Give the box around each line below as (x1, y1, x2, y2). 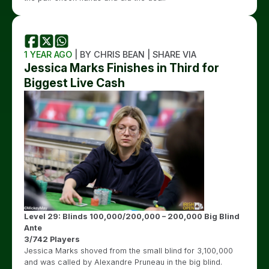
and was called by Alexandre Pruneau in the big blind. (24, 258, 222, 267)
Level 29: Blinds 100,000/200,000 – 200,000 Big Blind (24, 212, 240, 221)
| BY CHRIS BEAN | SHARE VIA (72, 49, 196, 59)
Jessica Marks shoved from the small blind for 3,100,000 (24, 246, 233, 255)
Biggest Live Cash (24, 76, 125, 90)
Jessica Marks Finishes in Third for (24, 61, 219, 75)
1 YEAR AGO (24, 49, 72, 59)
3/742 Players (24, 235, 80, 244)
